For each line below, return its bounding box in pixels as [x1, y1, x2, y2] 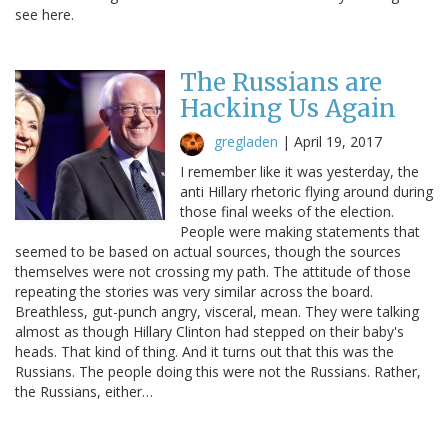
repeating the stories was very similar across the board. [15, 281, 373, 301]
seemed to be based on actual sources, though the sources [15, 241, 401, 261]
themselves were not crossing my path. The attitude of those [15, 261, 411, 281]
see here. [15, 4, 74, 24]
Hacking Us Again [180, 92, 396, 124]
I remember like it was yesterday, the [180, 161, 419, 181]
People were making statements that [180, 221, 420, 241]
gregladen [214, 131, 278, 151]
